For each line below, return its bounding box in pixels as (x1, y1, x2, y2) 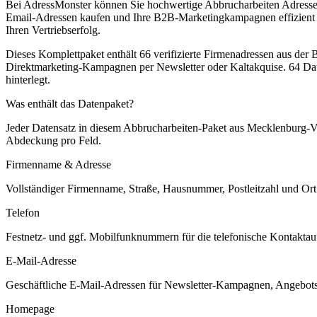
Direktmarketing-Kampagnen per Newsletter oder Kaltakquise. (6, 60, 286, 73)
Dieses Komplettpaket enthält (6, 47, 139, 60)
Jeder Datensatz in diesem (6, 121, 123, 134)
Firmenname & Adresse (6, 158, 111, 171)
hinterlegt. (6, 73, 50, 86)
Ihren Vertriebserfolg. (6, 23, 100, 36)
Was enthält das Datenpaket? (6, 97, 134, 110)
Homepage (6, 302, 54, 315)
